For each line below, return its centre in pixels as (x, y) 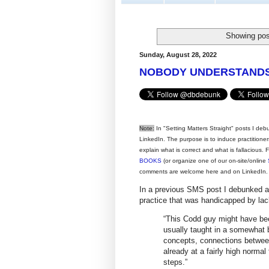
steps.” (175, 262)
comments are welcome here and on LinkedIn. (204, 171)
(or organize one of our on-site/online (215, 160)
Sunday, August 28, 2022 (178, 54)
